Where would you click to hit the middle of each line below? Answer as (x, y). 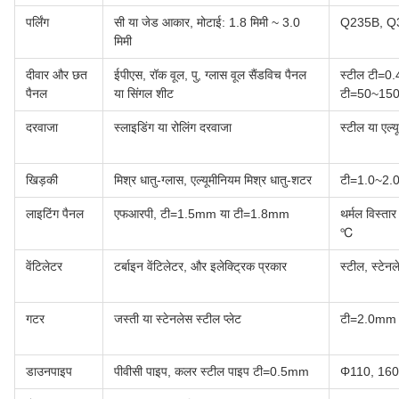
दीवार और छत (57, 75)
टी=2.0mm (368, 319)
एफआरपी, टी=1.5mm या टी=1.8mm (202, 214)
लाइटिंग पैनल (55, 214)
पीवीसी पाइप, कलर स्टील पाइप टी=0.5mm (212, 372)
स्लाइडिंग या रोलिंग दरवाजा (173, 128)
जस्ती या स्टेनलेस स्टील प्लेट (178, 319)
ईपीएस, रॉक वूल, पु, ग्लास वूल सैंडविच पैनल (210, 75)
